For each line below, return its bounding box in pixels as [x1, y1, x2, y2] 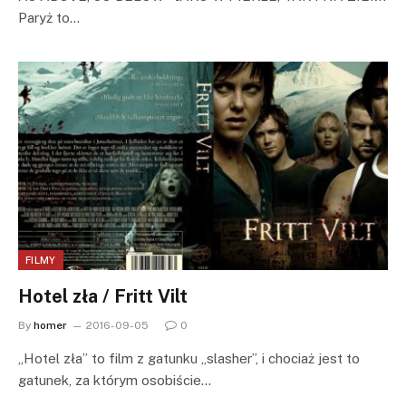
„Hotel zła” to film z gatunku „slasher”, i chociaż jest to [18, 350, 360, 366]
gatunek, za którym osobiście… [18, 372, 211, 388]
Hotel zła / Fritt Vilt [18, 285, 188, 307]
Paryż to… [18, 10, 80, 26]
